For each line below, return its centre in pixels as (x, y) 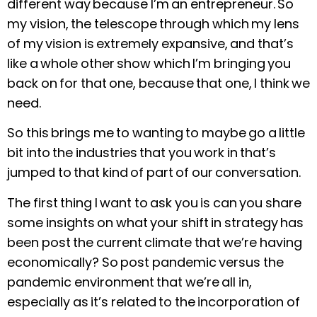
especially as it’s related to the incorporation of (154, 301)
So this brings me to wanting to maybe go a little (156, 133)
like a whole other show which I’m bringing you (149, 63)
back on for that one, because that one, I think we (158, 83)
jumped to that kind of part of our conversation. (154, 173)
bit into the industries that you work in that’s (142, 153)
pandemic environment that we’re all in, (129, 282)
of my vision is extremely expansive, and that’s (150, 43)
